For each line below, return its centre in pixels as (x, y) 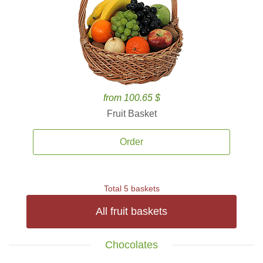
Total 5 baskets (131, 188)
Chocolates (131, 245)
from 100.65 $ (131, 98)
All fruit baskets (131, 211)
